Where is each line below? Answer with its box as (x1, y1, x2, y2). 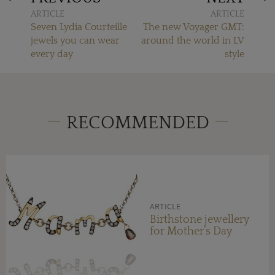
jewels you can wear (31, 35, 120, 47)
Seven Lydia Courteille (31, 21, 127, 33)
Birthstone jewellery (150, 213, 249, 226)
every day (31, 48, 73, 60)
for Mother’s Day (150, 225, 232, 238)
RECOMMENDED (66, 113, 209, 134)
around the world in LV (141, 35, 244, 47)
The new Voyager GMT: (143, 21, 244, 33)
